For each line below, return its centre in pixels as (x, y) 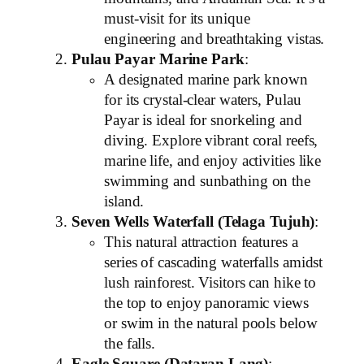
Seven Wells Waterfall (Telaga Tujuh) (193, 222)
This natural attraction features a (201, 243)
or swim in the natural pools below (211, 324)
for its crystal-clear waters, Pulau (203, 100)
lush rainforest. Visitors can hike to (210, 283)
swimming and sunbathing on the (207, 182)
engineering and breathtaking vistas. (214, 39)
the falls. (130, 344)
